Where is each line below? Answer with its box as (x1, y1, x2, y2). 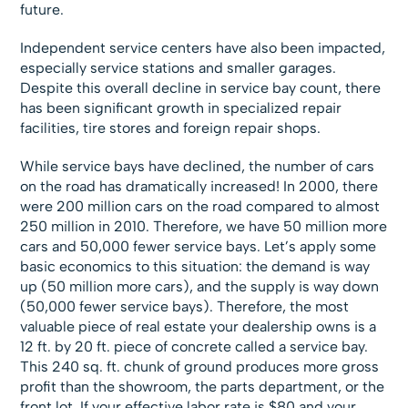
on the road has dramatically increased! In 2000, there (20, 178, 379, 196)
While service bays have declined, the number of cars (20, 158, 375, 176)
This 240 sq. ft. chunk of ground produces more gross (20, 358, 380, 376)
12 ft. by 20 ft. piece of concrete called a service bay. (20, 338, 369, 356)
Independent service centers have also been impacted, (20, 39, 386, 57)
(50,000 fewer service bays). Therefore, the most (20, 298, 350, 316)
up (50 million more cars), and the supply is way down (20, 278, 380, 296)
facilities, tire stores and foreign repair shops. (20, 119, 321, 138)
